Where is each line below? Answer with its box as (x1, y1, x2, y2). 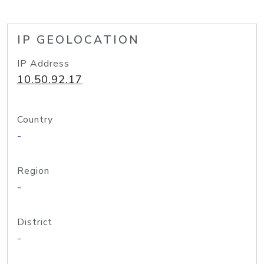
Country (17, 113, 53, 126)
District (17, 216, 52, 229)
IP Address (17, 57, 70, 70)
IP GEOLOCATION (17, 32, 140, 48)
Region (17, 164, 49, 177)
